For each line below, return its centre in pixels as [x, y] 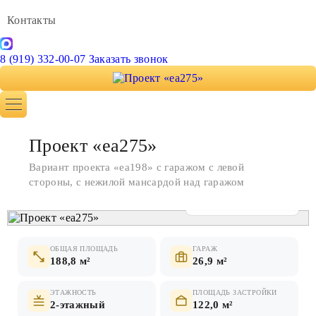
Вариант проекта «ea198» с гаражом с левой [137, 167]
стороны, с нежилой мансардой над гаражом [137, 182]
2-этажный [78, 304]
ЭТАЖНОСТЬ [73, 292]
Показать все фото [248, 204]
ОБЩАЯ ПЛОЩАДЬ [84, 248]
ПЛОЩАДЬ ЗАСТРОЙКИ [235, 292]
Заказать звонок [128, 59]
